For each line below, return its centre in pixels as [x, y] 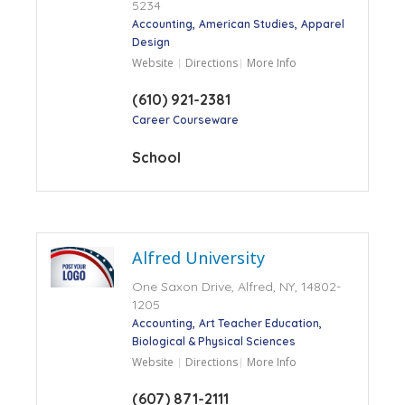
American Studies [246, 24]
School [156, 157]
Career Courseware [185, 119]
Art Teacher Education [259, 323]
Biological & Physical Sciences [213, 341]
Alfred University [198, 257]
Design [151, 42]
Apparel [322, 24]
